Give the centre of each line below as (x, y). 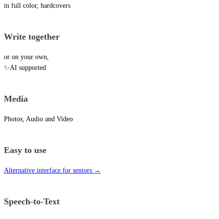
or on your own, (26, 57)
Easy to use (25, 150)
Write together (32, 37)
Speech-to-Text (32, 202)
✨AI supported (25, 68)
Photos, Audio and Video (38, 119)
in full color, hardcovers (37, 6)
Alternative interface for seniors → (52, 171)
